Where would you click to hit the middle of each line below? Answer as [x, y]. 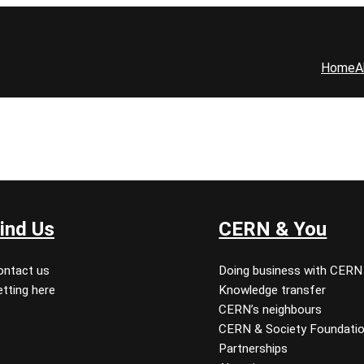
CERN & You [273, 229]
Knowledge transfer [273, 290]
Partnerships [253, 349]
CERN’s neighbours [271, 310]
